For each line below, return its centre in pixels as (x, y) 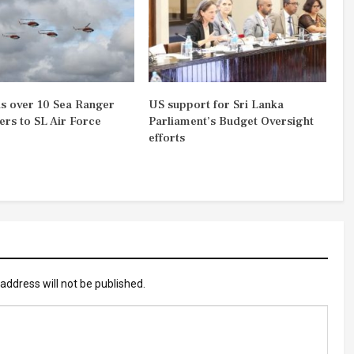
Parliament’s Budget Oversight (231, 122)
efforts (166, 138)
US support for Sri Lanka (216, 105)
